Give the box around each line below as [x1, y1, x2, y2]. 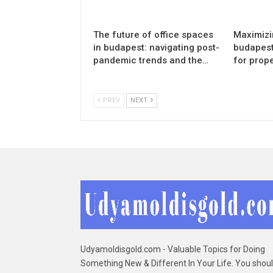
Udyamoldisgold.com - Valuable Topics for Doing [80, 244, 265, 255]
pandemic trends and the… [93, 55, 208, 66]
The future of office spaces [93, 29, 213, 41]
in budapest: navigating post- [93, 42, 219, 54]
